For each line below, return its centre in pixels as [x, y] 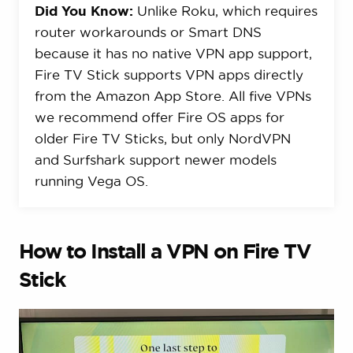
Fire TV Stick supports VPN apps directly [169, 74]
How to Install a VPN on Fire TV [165, 251]
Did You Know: [84, 10]
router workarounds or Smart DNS [148, 32]
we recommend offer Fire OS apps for [159, 117]
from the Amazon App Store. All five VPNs [173, 95]
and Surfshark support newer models [155, 159]
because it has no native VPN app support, [173, 53]
